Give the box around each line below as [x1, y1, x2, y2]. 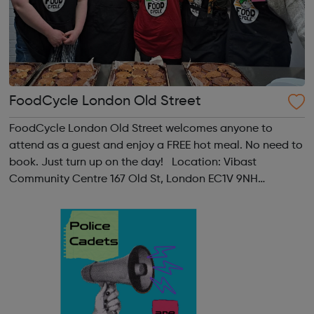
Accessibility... [8, 224, 81, 235]
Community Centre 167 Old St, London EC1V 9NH [8, 173, 258, 185]
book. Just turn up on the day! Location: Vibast [8, 156, 172, 168]
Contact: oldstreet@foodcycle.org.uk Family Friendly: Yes [8, 207, 301, 219]
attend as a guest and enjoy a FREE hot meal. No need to [8, 139, 303, 151]
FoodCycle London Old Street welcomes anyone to [8, 123, 273, 135]
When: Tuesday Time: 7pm [8, 190, 144, 202]
